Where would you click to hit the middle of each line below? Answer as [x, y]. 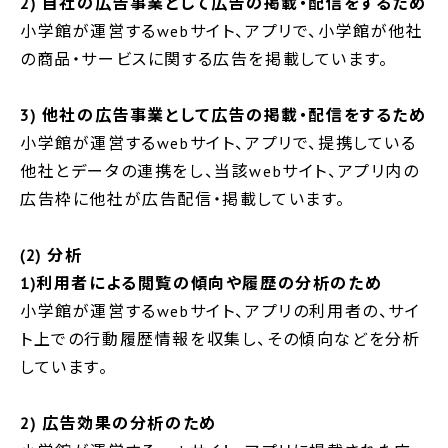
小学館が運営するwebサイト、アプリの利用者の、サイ [220, 310]
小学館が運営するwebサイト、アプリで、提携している [218, 142]
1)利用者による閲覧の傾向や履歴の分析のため [201, 282]
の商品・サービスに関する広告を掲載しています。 [204, 58]
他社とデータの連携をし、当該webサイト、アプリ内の [220, 170]
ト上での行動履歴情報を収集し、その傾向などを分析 [220, 338]
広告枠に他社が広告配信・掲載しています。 [183, 198]
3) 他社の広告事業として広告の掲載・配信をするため [223, 114]
